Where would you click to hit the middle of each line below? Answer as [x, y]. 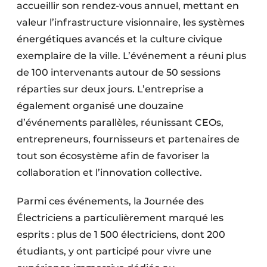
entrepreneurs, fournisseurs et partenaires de [128, 139]
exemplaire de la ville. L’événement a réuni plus [131, 56]
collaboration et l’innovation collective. [111, 173]
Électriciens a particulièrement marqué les [120, 218]
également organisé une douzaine [100, 106]
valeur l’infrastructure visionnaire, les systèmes [131, 23]
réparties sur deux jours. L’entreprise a [110, 89]
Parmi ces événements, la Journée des [110, 201]
